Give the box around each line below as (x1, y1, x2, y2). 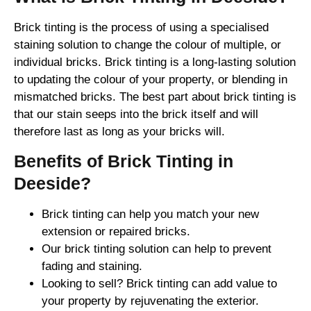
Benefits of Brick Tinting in (14, 151, 233, 171)
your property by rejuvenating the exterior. (42, 294, 259, 308)
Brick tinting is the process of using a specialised (14, 21, 269, 35)
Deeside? (14, 174, 91, 194)
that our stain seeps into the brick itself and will (14, 108, 258, 121)
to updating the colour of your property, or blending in (14, 73, 287, 87)
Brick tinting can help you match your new (42, 208, 259, 221)
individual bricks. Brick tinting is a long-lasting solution (14, 56, 296, 69)
